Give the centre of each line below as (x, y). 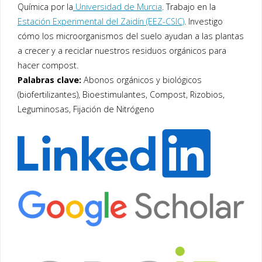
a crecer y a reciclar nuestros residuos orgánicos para (122, 51)
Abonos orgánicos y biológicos (141, 80)
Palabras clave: (49, 80)
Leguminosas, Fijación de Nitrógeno (86, 109)
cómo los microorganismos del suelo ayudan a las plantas (130, 36)
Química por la (45, 7)
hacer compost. (48, 65)
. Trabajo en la (189, 7)
